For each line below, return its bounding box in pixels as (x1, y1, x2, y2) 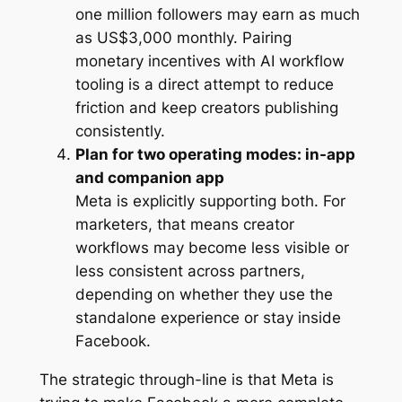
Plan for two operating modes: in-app (74, 145, 355, 164)
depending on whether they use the (74, 285, 333, 304)
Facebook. (74, 332, 151, 351)
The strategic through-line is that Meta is (39, 371, 334, 389)
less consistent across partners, (74, 262, 305, 281)
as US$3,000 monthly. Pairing (74, 29, 292, 48)
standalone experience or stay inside (74, 309, 341, 328)
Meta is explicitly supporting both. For (74, 192, 345, 211)
